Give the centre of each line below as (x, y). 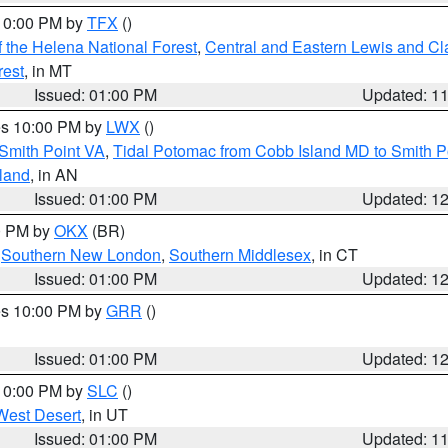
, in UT (104, 414)
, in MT (48, 70)
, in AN (54, 174)
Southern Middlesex (240, 254)
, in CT (334, 254)
